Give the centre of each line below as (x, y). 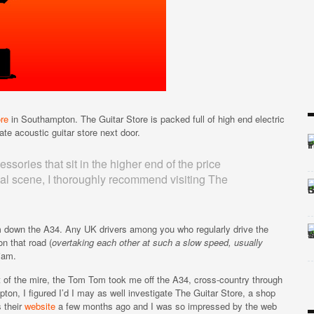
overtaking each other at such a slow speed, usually (157, 242)
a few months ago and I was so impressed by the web (166, 306)
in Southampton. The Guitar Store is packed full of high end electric (146, 119)
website (40, 306)
